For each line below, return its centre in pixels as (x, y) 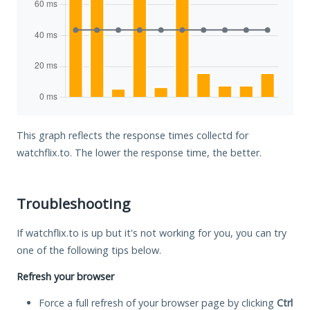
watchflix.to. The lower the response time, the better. (139, 152)
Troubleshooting (73, 203)
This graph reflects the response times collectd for (133, 135)
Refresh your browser (65, 276)
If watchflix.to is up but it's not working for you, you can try (152, 232)
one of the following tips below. (89, 250)
